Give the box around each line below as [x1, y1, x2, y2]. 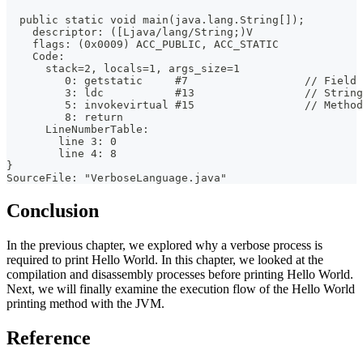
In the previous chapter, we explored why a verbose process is [6, 237, 322, 252]
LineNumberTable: [6, 122, 149, 135]
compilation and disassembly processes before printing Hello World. [6, 267, 353, 281]
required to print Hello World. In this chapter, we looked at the [6, 252, 323, 267]
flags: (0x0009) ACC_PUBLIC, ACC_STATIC [6, 37, 279, 50]
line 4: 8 [6, 147, 117, 160]
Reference [6, 327, 91, 348]
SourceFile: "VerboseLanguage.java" [6, 171, 227, 184]
